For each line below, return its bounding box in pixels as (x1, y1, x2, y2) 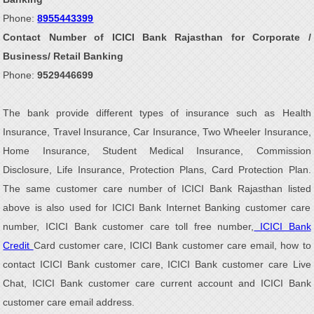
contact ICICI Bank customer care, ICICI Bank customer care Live (3, 259, 311, 270)
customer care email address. (3, 296, 135, 308)
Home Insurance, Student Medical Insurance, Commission (3, 145, 311, 156)
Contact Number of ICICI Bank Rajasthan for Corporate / (3, 32, 311, 43)
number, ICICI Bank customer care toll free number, (3, 221, 254, 232)
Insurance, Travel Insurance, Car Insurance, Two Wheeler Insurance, (3, 126, 311, 137)
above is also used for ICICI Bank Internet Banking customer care (3, 202, 311, 213)
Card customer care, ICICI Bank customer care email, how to (33, 240, 311, 251)
